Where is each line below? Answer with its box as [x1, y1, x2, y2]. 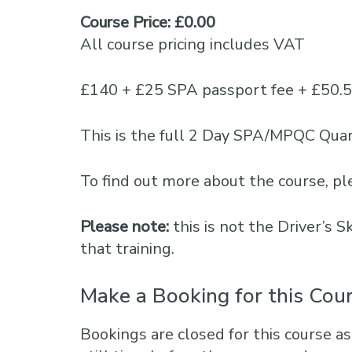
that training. [80, 238, 174, 259]
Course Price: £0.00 [80, 12, 215, 33]
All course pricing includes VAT [80, 34, 305, 55]
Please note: [80, 216, 173, 237]
